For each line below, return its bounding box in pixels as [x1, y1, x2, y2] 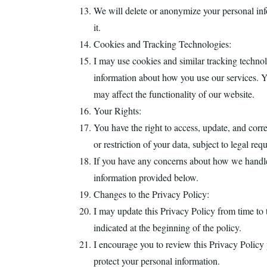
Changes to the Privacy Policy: [94, 188, 209, 200]
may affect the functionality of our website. [94, 88, 254, 100]
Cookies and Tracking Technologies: [94, 38, 231, 50]
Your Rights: [94, 104, 141, 117]
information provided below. [94, 171, 198, 184]
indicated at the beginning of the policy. [94, 221, 241, 234]
